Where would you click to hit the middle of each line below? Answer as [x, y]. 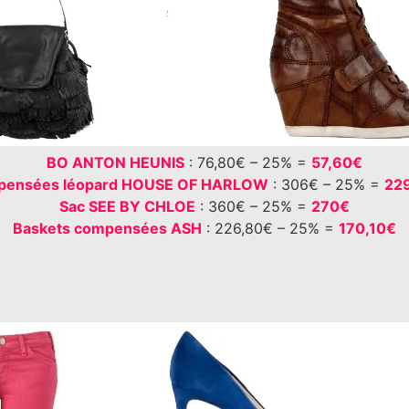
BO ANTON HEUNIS [115, 163]
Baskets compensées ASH [107, 229]
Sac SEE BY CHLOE [127, 207]
